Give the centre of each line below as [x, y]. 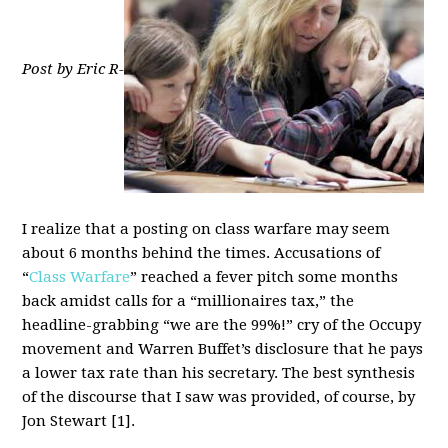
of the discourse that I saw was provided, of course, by [219, 397]
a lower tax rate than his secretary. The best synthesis [219, 373]
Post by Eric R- [73, 68]
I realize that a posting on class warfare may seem [206, 229]
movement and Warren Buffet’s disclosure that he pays [223, 349]
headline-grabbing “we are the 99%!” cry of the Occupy [222, 325]
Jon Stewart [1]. [79, 421]
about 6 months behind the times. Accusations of [201, 253]
